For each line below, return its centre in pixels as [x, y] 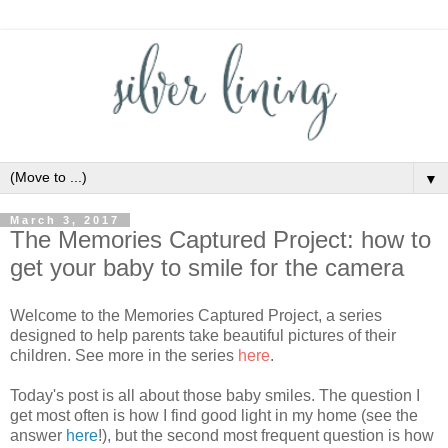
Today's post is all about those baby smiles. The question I [215, 395]
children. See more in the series [124, 355]
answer [38, 435]
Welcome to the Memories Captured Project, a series [196, 315]
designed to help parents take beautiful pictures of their [203, 335]
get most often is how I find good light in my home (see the [214, 415]
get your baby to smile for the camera [207, 268]
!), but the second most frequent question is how [266, 435]
